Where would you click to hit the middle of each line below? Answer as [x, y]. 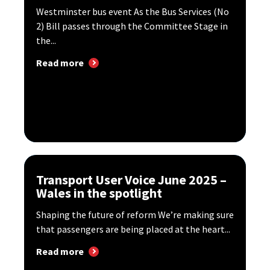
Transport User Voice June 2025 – [131, 180]
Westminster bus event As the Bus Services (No [133, 11]
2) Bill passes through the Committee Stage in [132, 26]
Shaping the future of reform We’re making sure [135, 215]
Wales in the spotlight [99, 193]
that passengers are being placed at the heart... [133, 229]
